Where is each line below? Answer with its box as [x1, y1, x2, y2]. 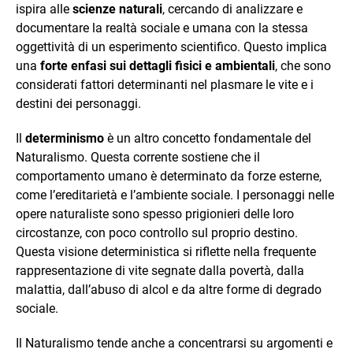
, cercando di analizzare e [162, 2, 303, 17]
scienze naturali [72, 2, 162, 17]
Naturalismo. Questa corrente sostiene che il [16, 150, 260, 165]
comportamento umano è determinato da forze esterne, [16, 169, 321, 184]
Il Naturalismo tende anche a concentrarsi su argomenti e [16, 336, 333, 351]
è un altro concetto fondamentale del [104, 131, 311, 146]
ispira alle [16, 2, 72, 17]
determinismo [25, 131, 104, 146]
